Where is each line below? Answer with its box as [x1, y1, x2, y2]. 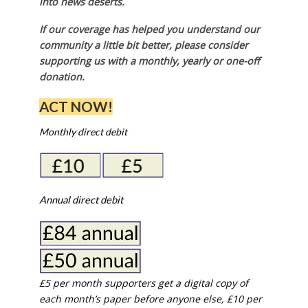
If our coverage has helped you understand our [38, 23, 260, 36]
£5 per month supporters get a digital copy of [38, 276, 248, 290]
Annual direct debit [38, 194, 123, 206]
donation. [38, 70, 85, 84]
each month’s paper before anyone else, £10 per [38, 292, 262, 306]
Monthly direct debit [38, 126, 129, 138]
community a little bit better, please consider [38, 38, 248, 52]
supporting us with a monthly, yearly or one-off [38, 54, 260, 68]
